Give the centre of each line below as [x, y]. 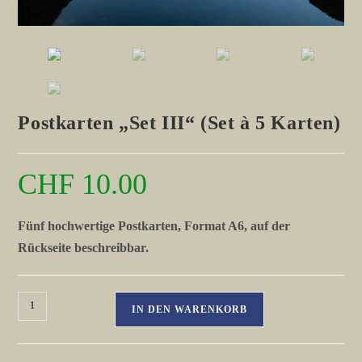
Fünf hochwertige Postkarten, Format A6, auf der [154, 225]
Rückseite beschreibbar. [84, 247]
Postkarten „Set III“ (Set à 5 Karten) [179, 122]
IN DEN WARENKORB [190, 309]
